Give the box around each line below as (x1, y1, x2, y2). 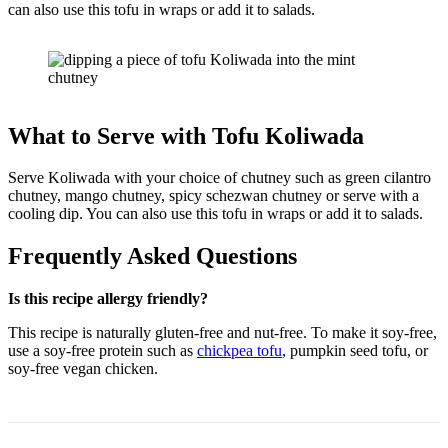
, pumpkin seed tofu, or (282, 342, 428, 360)
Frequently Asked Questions (8, 243, 297, 270)
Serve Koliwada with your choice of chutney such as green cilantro (8, 169, 431, 187)
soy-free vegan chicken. (8, 360, 158, 378)
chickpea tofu (197, 342, 282, 360)
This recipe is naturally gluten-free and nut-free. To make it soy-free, (8, 324, 437, 342)
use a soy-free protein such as (8, 342, 197, 360)
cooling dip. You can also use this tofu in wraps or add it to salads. (8, 205, 427, 223)
